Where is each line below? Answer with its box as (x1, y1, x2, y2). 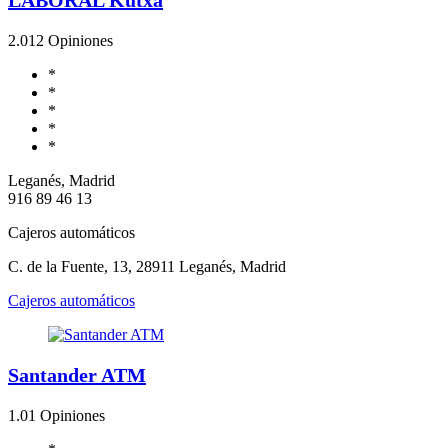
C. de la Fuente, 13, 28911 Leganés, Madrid (8, 257, 286, 275)
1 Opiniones (28, 406, 105, 424)
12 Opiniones (28, 31, 113, 49)
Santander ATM (8, 363, 146, 386)
